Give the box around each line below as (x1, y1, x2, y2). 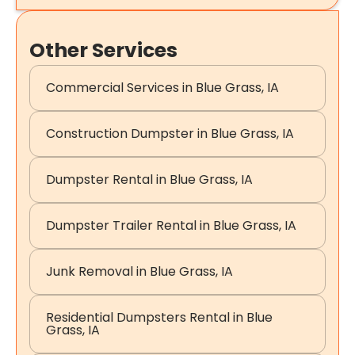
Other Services (29, 36, 177, 65)
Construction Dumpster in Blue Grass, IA (46, 124, 294, 143)
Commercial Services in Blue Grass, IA (46, 78, 279, 97)
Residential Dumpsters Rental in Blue (46, 308, 273, 327)
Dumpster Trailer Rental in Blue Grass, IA (46, 216, 296, 235)
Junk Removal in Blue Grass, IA (46, 262, 233, 281)
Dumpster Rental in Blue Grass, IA (46, 170, 253, 189)
